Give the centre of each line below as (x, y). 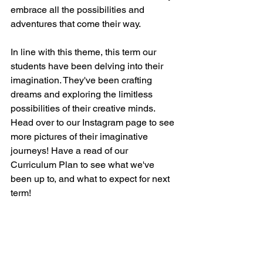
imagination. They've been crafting (82, 80)
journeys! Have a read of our (70, 150)
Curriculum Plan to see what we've (84, 164)
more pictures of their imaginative (80, 136)
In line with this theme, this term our (85, 52)
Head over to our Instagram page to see (94, 122)
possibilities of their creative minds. (84, 108)
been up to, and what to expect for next (91, 178)
